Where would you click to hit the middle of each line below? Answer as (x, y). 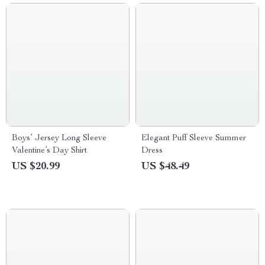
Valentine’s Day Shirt (49, 151)
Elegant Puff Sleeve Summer (194, 138)
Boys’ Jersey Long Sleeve (59, 138)
